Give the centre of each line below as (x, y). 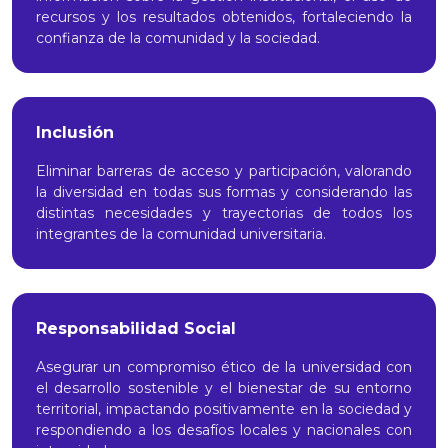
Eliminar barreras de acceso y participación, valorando (224, 170)
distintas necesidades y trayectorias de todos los (224, 212)
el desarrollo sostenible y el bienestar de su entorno (224, 387)
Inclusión (75, 132)
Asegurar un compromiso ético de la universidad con (224, 366)
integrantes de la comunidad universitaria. (181, 233)
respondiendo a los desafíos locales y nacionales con (224, 429)
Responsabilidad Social (136, 328)
